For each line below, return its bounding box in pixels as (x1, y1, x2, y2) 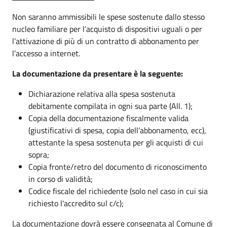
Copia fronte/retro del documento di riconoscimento (28, 161, 207, 173)
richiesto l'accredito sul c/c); (28, 197, 124, 209)
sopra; (28, 148, 49, 161)
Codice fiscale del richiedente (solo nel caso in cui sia (28, 185, 208, 197)
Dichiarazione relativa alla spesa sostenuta (28, 88, 175, 100)
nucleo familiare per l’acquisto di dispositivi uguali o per (12, 23, 202, 35)
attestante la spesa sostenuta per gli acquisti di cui (28, 136, 203, 148)
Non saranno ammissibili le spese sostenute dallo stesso (12, 11, 205, 23)
